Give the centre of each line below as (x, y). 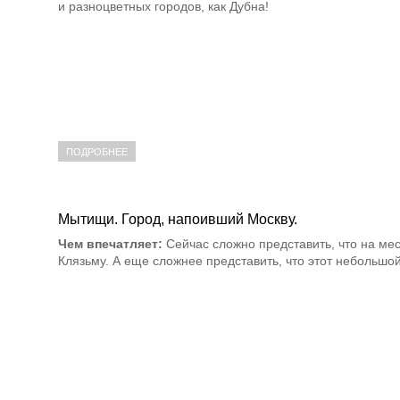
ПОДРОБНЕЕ (97, 152)
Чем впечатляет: (110, 244)
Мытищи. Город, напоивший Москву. (178, 220)
